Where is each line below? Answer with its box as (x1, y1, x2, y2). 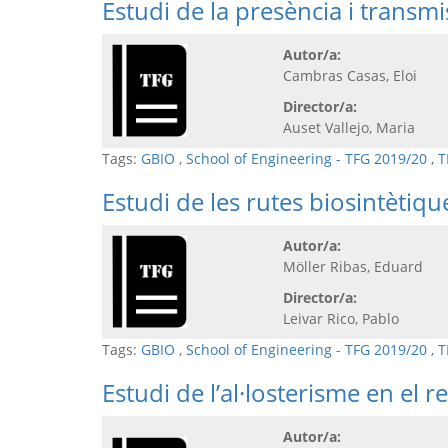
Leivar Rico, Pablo (283, 308, 407, 328)
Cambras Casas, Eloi (283, 65, 417, 85)
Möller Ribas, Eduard (283, 256, 423, 276)
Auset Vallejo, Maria (283, 117, 415, 137)
